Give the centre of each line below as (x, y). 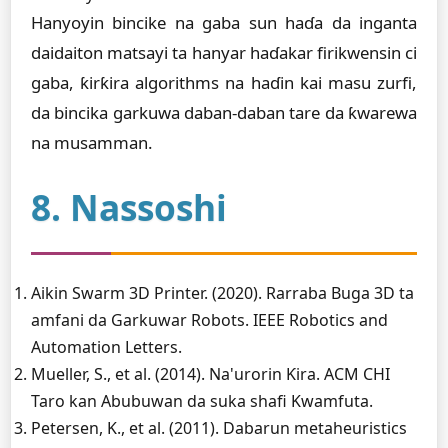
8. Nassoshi (129, 207)
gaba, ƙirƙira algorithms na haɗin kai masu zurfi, (224, 82)
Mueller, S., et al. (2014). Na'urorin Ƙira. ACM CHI (210, 374)
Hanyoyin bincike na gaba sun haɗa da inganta (224, 22)
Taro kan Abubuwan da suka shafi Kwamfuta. (202, 401)
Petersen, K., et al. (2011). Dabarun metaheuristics (219, 428)
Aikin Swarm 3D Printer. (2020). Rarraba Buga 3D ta (222, 293)
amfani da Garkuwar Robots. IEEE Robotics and (209, 320)
